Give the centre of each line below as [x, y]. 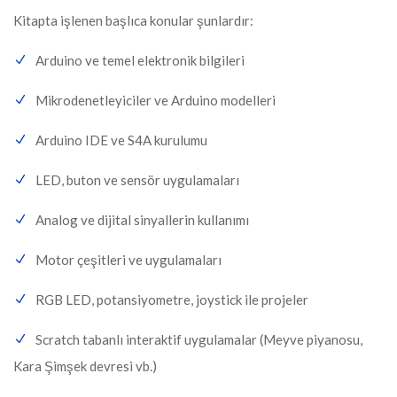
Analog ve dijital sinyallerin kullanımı [142, 219]
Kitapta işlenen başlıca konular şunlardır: [133, 20]
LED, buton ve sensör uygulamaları [137, 179]
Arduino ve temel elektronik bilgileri [140, 60]
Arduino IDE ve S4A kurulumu [121, 140]
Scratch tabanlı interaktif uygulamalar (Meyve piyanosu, [199, 339]
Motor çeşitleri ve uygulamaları [128, 259]
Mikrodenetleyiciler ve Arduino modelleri [156, 100]
